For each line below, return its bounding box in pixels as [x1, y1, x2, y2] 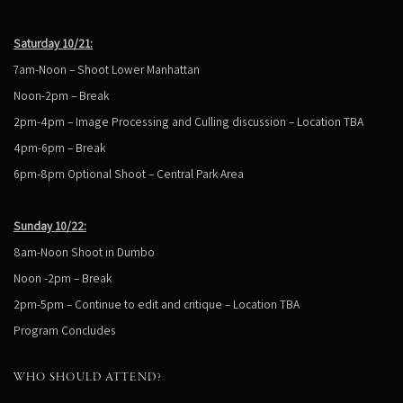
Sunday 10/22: [13, 217, 86, 234]
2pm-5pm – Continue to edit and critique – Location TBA [13, 295, 300, 312]
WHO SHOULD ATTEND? [13, 371, 163, 384]
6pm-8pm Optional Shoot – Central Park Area [13, 165, 244, 182]
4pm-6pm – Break [13, 139, 105, 156]
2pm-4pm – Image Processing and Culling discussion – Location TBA [13, 112, 363, 130]
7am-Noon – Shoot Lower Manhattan [13, 60, 200, 77]
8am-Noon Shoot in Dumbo [13, 243, 155, 260]
